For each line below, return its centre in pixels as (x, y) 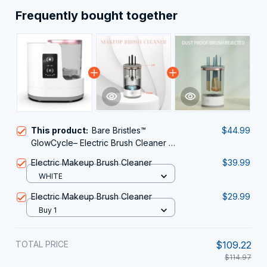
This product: (61, 131)
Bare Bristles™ (119, 131)
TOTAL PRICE (42, 244)
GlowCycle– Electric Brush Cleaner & (103, 143)
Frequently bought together (97, 16)
